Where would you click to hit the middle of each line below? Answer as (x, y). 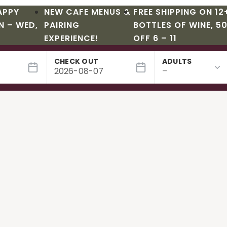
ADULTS (177, 61)
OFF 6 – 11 (155, 38)
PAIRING (62, 25)
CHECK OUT (76, 61)
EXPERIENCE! (71, 38)
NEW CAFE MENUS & (88, 12)
